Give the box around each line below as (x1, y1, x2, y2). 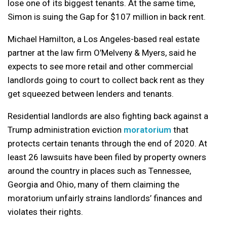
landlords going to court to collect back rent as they (8, 74, 204, 85)
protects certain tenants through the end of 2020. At (8, 138, 207, 148)
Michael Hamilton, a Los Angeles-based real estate (8, 33, 200, 44)
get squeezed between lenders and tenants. (8, 88, 174, 99)
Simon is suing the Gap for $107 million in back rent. (8, 11, 206, 22)
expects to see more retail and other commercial (8, 61, 193, 71)
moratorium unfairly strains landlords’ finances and (8, 193, 202, 203)
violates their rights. (8, 206, 83, 217)
